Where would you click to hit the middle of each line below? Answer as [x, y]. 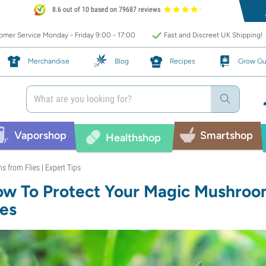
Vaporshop [41, 135]
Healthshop [134, 137]
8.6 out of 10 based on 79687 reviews [106, 10]
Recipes [183, 61]
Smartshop [227, 135]
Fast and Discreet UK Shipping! [213, 35]
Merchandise [49, 61]
